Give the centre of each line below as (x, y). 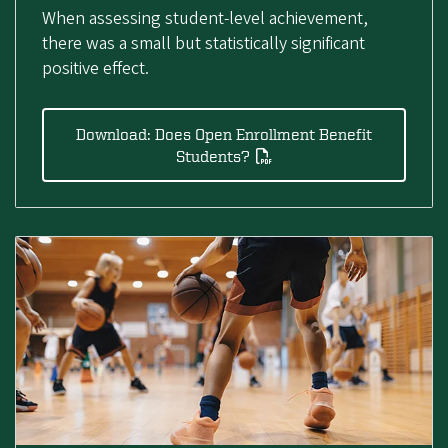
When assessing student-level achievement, (204, 18)
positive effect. (95, 68)
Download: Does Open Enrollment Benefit (224, 133)
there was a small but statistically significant (203, 43)
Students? (212, 155)
